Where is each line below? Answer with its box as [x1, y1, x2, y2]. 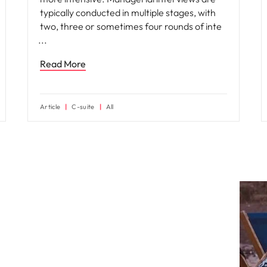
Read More [40, 58, 86, 70]
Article [40, 103, 61, 111]
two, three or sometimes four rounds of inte [40, 20, 222, 32]
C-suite [72, 103, 95, 111]
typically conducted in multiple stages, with [40, 7, 216, 18]
